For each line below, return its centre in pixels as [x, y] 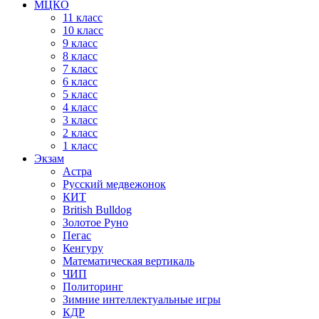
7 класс [80, 69]
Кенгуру [83, 248]
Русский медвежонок [114, 184]
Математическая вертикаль [129, 261]
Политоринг [93, 287]
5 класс [80, 94]
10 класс [83, 30]
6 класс [80, 82]
